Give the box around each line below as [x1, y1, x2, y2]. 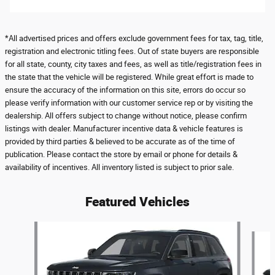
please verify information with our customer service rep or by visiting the [5, 98, 253, 107]
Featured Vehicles [85, 192, 190, 210]
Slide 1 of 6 [4, 222, 45, 232]
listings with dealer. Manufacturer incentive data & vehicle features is [5, 123, 243, 133]
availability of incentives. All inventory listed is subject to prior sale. [5, 162, 234, 172]
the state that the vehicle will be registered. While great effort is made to [5, 72, 254, 82]
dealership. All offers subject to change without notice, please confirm [5, 110, 247, 120]
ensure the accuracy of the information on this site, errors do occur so [5, 85, 246, 95]
